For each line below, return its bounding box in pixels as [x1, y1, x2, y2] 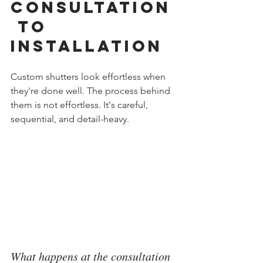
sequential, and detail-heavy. [11, 113, 129, 124]
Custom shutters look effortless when [11, 70, 168, 82]
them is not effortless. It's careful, [11, 99, 150, 110]
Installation [11, 35, 163, 56]
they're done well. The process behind [11, 85, 173, 96]
